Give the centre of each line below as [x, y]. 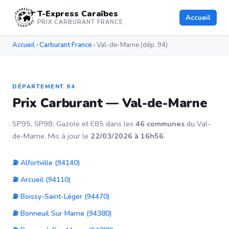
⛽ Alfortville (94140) [46, 163]
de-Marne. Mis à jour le [51, 136]
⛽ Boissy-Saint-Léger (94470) [61, 197]
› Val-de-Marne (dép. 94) [130, 45]
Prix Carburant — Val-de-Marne [110, 103]
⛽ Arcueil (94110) [42, 180]
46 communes [160, 124]
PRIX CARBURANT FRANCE [80, 22]
